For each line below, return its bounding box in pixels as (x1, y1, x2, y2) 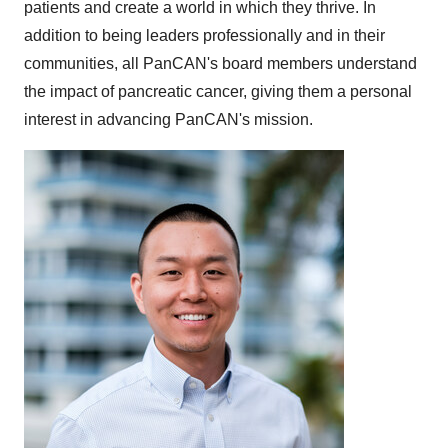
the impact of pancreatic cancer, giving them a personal (24, 83, 412, 100)
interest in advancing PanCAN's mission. (24, 111, 313, 128)
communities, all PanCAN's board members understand (24, 55, 417, 72)
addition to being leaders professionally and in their (24, 27, 385, 44)
